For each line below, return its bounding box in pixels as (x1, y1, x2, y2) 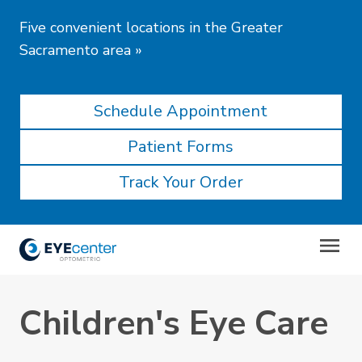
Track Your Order (118, 171, 243, 193)
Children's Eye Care (19, 301, 328, 347)
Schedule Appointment (94, 100, 268, 122)
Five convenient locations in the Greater (19, 18, 283, 37)
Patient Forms (128, 136, 234, 158)
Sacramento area (19, 40, 131, 60)
